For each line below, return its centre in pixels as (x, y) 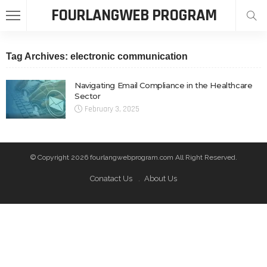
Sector (88, 96)
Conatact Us (111, 178)
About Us (161, 178)
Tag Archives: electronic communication (97, 56)
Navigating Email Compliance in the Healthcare (164, 85)
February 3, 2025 (112, 109)
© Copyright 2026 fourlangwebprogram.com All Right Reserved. (133, 157)
